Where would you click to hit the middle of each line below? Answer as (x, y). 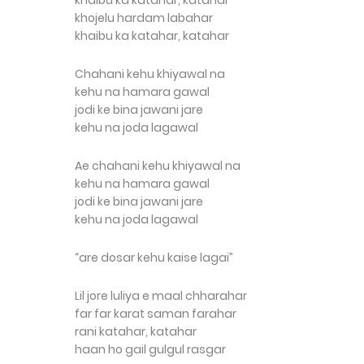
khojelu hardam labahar (144, 18)
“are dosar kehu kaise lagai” (154, 258)
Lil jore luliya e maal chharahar (161, 296)
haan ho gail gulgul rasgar (150, 349)
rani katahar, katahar (136, 331)
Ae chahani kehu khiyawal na (158, 166)
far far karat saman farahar (156, 314)
